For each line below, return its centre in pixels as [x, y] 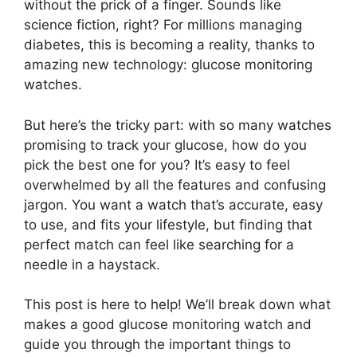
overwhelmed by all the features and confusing [175, 184]
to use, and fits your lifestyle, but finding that [168, 224]
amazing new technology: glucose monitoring [168, 65]
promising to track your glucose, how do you [165, 145]
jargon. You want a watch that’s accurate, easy [173, 204]
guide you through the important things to [157, 345]
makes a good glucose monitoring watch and [168, 325]
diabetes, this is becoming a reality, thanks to [169, 45]
